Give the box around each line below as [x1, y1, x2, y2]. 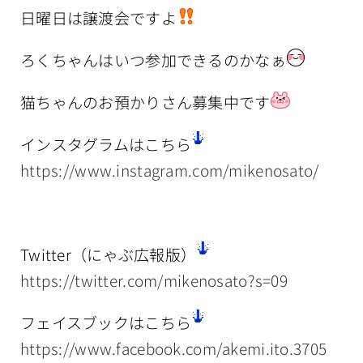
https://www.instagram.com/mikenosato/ [20, 158, 319, 181]
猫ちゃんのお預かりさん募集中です [20, 90, 271, 113]
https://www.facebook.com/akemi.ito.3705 [20, 336, 327, 359]
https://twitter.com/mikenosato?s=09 [20, 268, 288, 291]
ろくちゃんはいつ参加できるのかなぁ [20, 48, 286, 70]
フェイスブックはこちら [20, 310, 192, 333]
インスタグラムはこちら [20, 132, 192, 155]
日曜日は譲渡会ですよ [20, 6, 177, 28]
